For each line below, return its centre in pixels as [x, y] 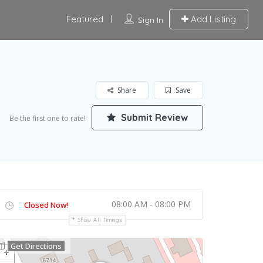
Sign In [150, 20]
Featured [85, 19]
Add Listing [212, 19]
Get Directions [36, 246]
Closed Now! [46, 205]
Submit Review [153, 117]
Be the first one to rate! [48, 118]
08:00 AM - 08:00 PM [151, 204]
